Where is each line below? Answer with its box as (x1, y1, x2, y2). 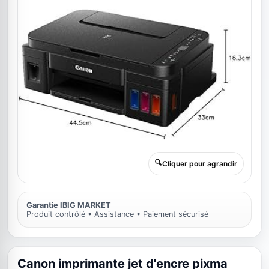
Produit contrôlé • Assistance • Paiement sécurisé (26, 210, 208, 219)
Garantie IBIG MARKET (26, 201, 111, 210)
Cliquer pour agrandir (162, 159, 237, 168)
